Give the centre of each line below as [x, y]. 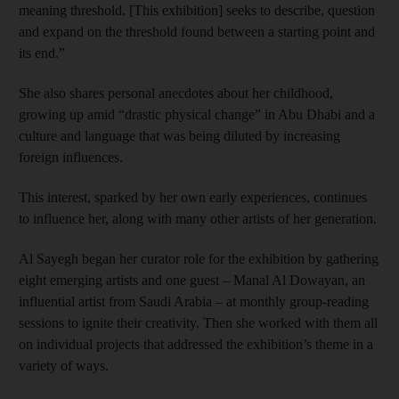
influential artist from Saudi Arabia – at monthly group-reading [194, 301]
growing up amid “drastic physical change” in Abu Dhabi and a [197, 114]
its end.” [42, 53]
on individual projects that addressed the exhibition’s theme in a [196, 344]
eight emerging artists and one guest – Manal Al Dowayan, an [192, 280]
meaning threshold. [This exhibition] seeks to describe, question [197, 10]
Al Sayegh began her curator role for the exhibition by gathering [199, 258]
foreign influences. [71, 157]
